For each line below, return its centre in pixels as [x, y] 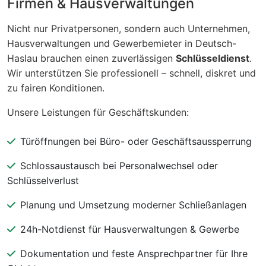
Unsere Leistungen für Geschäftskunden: [98, 112]
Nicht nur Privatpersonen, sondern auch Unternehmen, [129, 28]
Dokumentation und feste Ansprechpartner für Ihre [134, 253]
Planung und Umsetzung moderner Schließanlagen [133, 205]
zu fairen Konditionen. [56, 88]
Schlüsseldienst [213, 58]
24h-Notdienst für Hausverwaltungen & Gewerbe [130, 229]
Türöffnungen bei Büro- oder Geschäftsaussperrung [136, 141]
